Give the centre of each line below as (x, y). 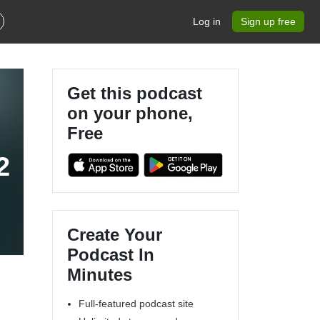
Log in (207, 21)
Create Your (115, 234)
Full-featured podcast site (136, 303)
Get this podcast (135, 93)
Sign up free (268, 21)
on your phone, (130, 113)
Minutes (100, 274)
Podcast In (111, 254)
